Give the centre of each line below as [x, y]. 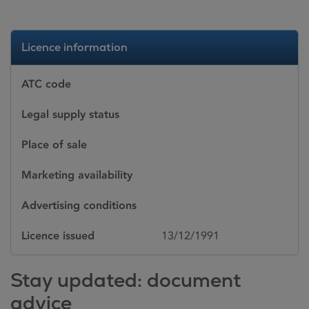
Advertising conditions [79, 205]
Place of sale [54, 144]
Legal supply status [70, 114]
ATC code [46, 84]
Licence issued [58, 236]
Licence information [74, 47]
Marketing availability [77, 175]
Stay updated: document [126, 280]
